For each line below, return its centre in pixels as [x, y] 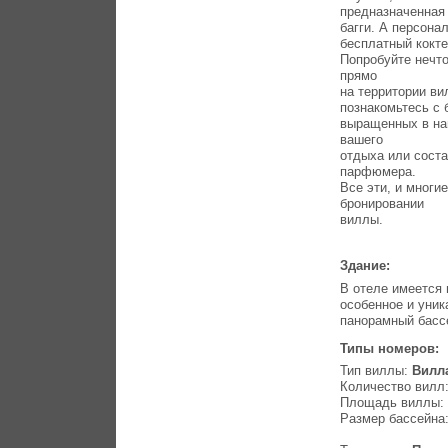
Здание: [367, 266]
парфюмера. [378, 172]
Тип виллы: [376, 371]
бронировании [382, 204]
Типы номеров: [392, 348]
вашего [362, 140]
